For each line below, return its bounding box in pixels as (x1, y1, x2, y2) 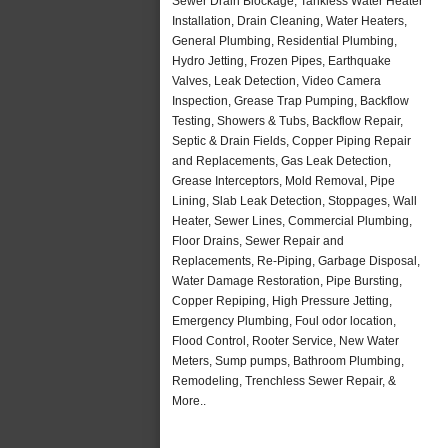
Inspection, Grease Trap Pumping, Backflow (172, 93, 409, 108)
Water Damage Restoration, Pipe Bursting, (172, 273, 402, 288)
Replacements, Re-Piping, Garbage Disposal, (172, 253, 420, 268)
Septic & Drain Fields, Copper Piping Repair (172, 133, 411, 148)
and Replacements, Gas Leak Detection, (172, 153, 391, 168)
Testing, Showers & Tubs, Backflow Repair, (172, 113, 403, 128)
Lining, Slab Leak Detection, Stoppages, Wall (172, 193, 417, 208)
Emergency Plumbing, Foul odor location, (172, 313, 396, 328)
